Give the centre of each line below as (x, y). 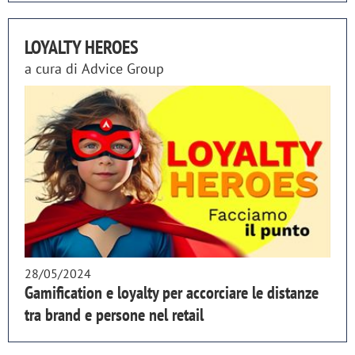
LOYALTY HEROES (82, 47)
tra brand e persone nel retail (114, 315)
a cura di (53, 68)
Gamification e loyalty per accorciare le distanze (172, 293)
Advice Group (123, 68)
